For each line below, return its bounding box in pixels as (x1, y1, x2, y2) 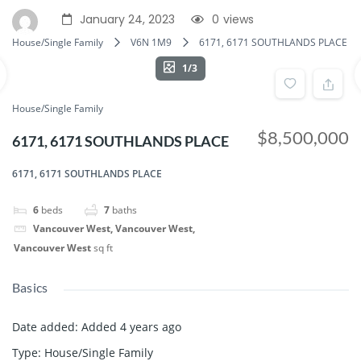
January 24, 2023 (80, 11, 175, 28)
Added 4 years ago (81, 318, 181, 334)
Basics (12, 279, 48, 295)
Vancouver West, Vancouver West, (33, 222, 195, 236)
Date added (12, 318, 75, 334)
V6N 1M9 (131, 35, 172, 50)
